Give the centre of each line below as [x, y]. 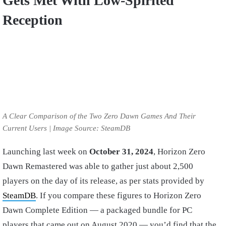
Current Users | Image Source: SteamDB [66, 128]
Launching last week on [46, 151]
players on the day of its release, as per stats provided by [103, 181]
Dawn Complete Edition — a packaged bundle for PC [97, 210]
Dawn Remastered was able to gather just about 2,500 [98, 166]
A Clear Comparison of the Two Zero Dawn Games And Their [99, 116]
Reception [33, 20]
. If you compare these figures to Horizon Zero [119, 195]
